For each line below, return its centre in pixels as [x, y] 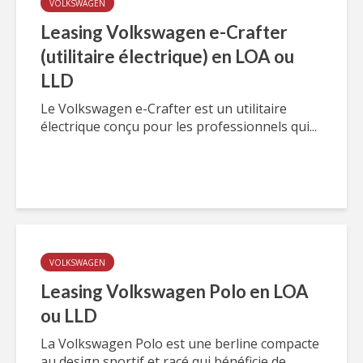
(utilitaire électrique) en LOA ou [167, 56]
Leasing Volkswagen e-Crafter [164, 32]
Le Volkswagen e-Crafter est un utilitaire [164, 109]
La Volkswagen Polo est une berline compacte [180, 344]
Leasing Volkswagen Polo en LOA [175, 291]
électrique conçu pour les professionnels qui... [179, 126]
